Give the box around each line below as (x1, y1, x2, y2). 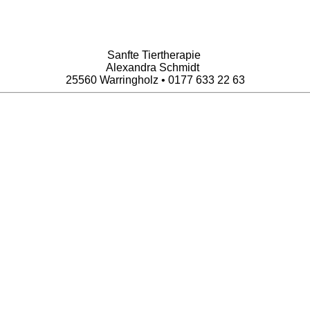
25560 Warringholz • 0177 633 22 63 (65, 73, 245, 86)
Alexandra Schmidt (105, 61, 205, 73)
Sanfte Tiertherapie (107, 48, 203, 61)
